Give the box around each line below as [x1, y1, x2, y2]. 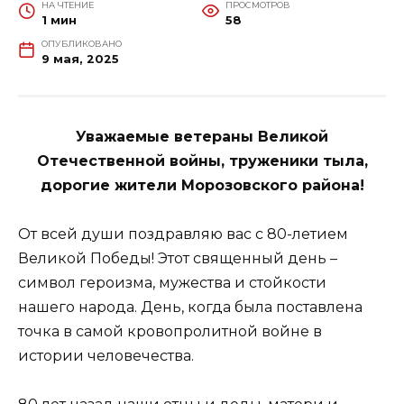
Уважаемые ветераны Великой [76, 128, 328, 146]
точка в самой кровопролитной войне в [18, 323, 322, 341]
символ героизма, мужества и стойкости [18, 274, 326, 292]
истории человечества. [18, 347, 194, 365]
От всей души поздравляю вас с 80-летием [18, 225, 348, 243]
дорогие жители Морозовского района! [40, 177, 364, 195]
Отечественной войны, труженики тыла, [36, 152, 368, 170]
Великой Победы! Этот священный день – [18, 250, 337, 268]
